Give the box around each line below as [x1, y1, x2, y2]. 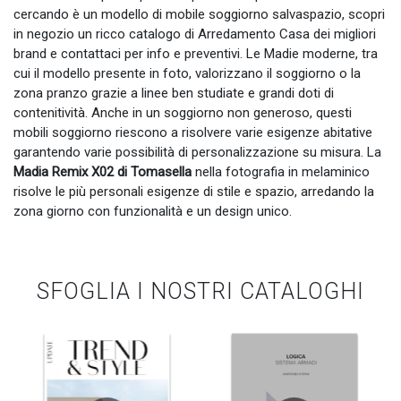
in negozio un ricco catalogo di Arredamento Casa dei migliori [13, 26, 376, 43]
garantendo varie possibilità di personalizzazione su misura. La [13, 144, 381, 161]
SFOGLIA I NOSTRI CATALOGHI [37, 278, 364, 305]
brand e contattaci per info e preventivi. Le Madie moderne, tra [13, 46, 378, 63]
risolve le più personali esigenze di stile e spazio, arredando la [13, 183, 374, 200]
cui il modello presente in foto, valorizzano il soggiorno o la [13, 65, 361, 82]
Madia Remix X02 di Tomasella [13, 164, 192, 181]
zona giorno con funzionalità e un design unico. [13, 203, 292, 220]
